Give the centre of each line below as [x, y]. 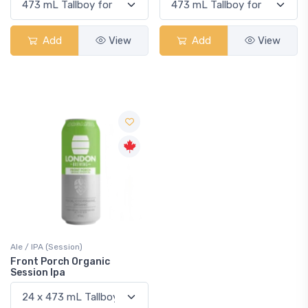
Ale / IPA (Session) [46, 247]
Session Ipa [38, 273]
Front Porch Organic [60, 262]
